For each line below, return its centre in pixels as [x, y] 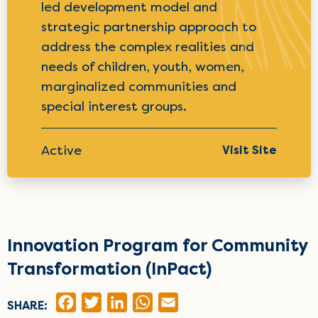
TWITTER [128, 302]
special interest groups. [114, 107]
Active [61, 151]
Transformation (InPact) [109, 269]
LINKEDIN [154, 302]
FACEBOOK [106, 302]
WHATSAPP [184, 302]
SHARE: [27, 305]
